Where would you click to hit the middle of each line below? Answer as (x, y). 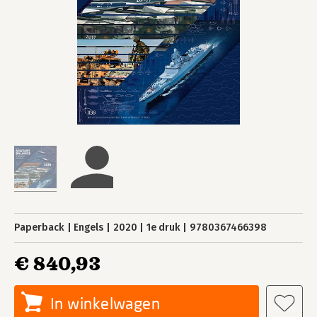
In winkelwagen (105, 303)
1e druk (163, 227)
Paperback (39, 227)
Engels (89, 227)
